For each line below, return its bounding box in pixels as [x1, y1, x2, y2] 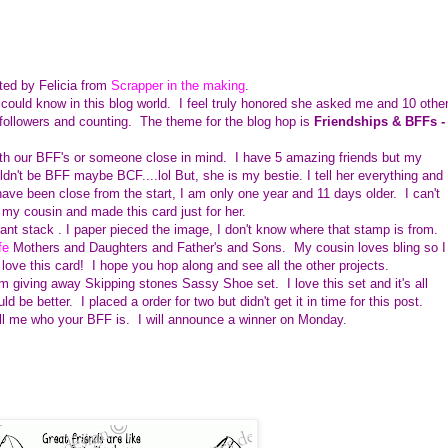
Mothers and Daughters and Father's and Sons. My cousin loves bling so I [9, 239, 446, 255]
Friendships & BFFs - [314, 113, 445, 129]
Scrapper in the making [111, 77, 245, 93]
